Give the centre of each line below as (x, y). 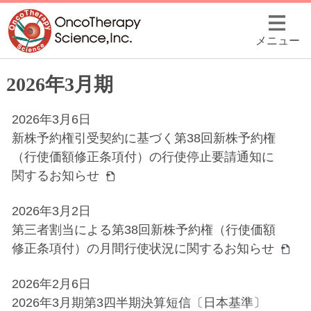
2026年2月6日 (51, 284)
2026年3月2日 (51, 211)
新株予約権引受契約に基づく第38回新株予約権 (143, 138)
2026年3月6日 (51, 119)
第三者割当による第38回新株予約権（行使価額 (143, 230)
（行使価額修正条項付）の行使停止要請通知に (143, 157)
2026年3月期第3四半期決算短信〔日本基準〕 (138, 303)
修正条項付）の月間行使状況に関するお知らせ (143, 249)
